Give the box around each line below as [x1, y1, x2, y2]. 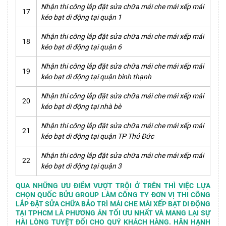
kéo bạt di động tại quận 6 [41, 43, 122, 51]
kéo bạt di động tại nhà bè [41, 102, 121, 111]
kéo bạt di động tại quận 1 [41, 13, 122, 22]
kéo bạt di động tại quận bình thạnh [41, 73, 151, 81]
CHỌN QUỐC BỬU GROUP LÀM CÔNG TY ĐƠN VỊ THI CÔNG [16, 191, 210, 199]
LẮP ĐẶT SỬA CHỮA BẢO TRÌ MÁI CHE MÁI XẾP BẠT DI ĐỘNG [16, 200, 210, 208]
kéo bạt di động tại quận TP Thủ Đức [41, 132, 154, 141]
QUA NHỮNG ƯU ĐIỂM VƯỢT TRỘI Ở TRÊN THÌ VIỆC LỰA [16, 182, 210, 190]
